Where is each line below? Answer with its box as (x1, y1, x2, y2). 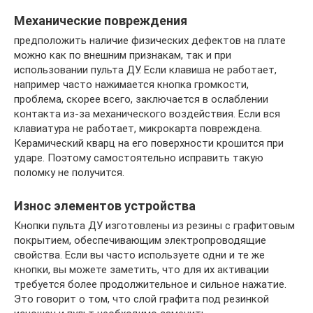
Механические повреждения (14, 13, 187, 28)
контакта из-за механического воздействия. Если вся (14, 108, 280, 120)
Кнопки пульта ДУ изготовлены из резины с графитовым (14, 219, 295, 232)
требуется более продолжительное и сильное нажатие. (14, 278, 286, 291)
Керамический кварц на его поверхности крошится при (14, 137, 284, 150)
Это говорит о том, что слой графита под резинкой (14, 293, 269, 305)
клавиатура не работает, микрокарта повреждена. (14, 122, 262, 135)
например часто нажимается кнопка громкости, (14, 78, 249, 91)
